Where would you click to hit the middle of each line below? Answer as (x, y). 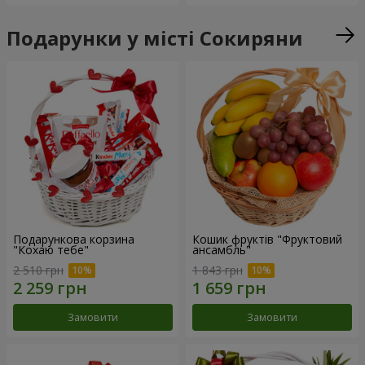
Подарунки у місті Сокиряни (155, 37)
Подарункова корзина (74, 239)
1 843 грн (218, 270)
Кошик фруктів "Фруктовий (267, 239)
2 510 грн (38, 270)
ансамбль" (222, 249)
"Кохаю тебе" (51, 249)
